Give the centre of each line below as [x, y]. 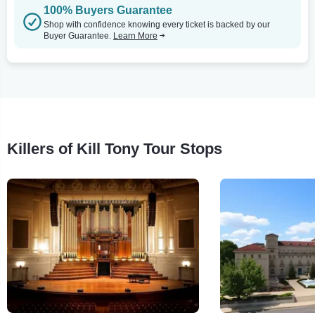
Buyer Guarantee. [78, 36]
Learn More [135, 36]
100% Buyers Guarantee [108, 10]
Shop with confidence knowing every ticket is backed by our [157, 24]
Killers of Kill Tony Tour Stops [115, 148]
